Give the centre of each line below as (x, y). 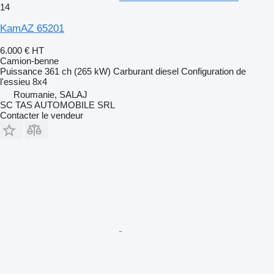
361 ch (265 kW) (78, 71)
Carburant (133, 71)
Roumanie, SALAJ (50, 94)
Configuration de (213, 71)
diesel (167, 71)
